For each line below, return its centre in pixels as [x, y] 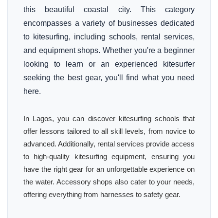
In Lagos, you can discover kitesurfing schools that [109, 118]
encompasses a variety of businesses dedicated [109, 23]
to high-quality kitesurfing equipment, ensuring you [109, 156]
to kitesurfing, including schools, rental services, [109, 37]
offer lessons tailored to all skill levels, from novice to [109, 131]
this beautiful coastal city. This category [109, 9]
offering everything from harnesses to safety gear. [102, 194]
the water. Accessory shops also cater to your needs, [109, 182]
